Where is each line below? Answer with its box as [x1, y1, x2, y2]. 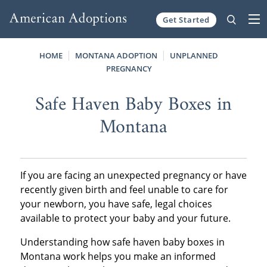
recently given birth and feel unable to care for [20, 182, 228, 196]
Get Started [163, 14, 210, 25]
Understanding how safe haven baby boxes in [20, 235, 225, 249]
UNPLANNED [170, 49, 219, 61]
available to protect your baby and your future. [20, 211, 231, 225]
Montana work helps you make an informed [20, 249, 216, 263]
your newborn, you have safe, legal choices [20, 197, 212, 210]
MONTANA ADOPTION [75, 49, 158, 61]
